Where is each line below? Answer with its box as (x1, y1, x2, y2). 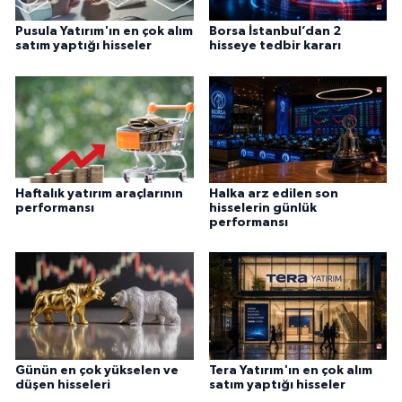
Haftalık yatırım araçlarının (15, 187, 183, 200)
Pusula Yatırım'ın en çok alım (15, 25, 193, 39)
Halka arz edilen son (208, 187, 338, 200)
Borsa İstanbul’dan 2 (208, 25, 341, 39)
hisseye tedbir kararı (208, 39, 341, 53)
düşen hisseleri (15, 378, 110, 391)
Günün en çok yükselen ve (15, 363, 179, 377)
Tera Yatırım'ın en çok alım (208, 363, 372, 377)
